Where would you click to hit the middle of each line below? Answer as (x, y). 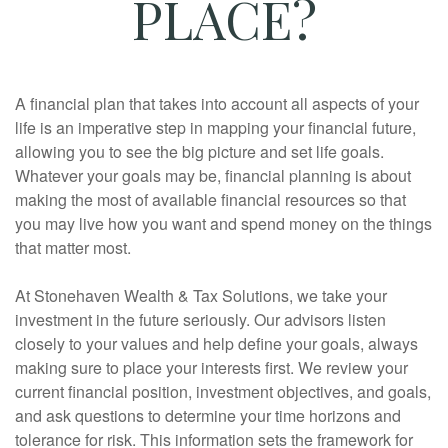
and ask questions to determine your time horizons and (208, 416)
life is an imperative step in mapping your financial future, (215, 128)
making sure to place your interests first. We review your (211, 368)
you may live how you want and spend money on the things (223, 224)
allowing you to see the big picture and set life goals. (199, 152)
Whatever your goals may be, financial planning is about (213, 176)
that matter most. (73, 248)
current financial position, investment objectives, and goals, (223, 392)
